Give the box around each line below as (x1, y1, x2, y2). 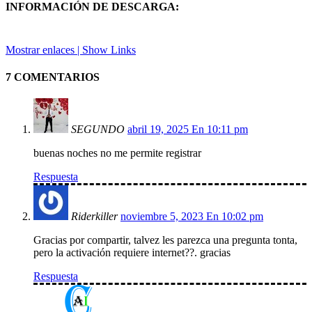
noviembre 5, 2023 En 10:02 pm (120, 210, 263, 223)
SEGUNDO (71, 123, 125, 136)
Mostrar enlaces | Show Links (6, 43, 136, 56)
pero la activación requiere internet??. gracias (33, 247, 231, 259)
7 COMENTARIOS (6, 70, 100, 83)
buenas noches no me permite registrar (33, 147, 201, 159)
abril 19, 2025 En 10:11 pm (127, 123, 248, 136)
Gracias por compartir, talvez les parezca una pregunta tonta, (33, 234, 297, 247)
